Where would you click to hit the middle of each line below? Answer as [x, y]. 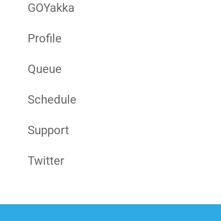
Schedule [52, 100]
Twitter [46, 161]
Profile [44, 38]
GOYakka [51, 8]
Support [48, 130]
